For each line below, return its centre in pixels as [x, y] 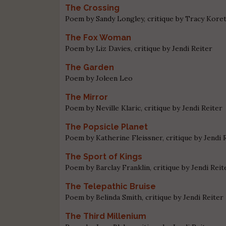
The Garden [90, 67]
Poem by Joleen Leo [99, 78]
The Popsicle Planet [107, 127]
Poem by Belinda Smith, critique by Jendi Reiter [145, 197]
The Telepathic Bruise [111, 186]
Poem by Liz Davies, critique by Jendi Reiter [139, 48]
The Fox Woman [98, 37]
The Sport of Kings [104, 156]
